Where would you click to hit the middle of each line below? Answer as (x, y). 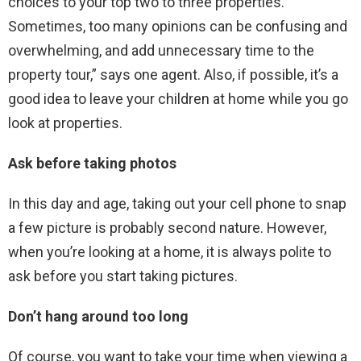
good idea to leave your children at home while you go (178, 98)
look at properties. (65, 122)
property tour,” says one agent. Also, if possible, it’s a (173, 74)
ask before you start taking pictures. (123, 276)
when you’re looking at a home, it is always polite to (170, 251)
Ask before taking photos (92, 163)
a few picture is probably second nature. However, (167, 227)
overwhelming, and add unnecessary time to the (161, 50)
